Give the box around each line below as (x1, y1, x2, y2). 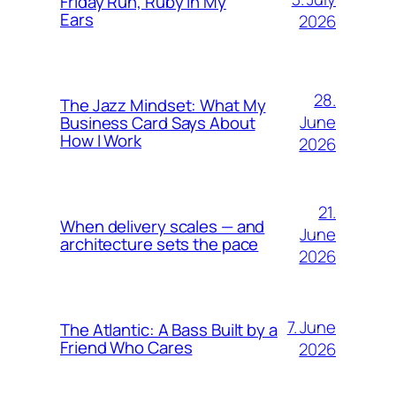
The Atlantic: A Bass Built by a (60, 317, 278, 341)
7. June (286, 315, 336, 339)
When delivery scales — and (60, 214, 265, 238)
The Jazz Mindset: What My (60, 93, 266, 117)
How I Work (60, 128, 142, 152)
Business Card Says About (60, 110, 255, 134)
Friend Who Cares (60, 335, 193, 359)
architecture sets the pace (60, 232, 259, 255)
